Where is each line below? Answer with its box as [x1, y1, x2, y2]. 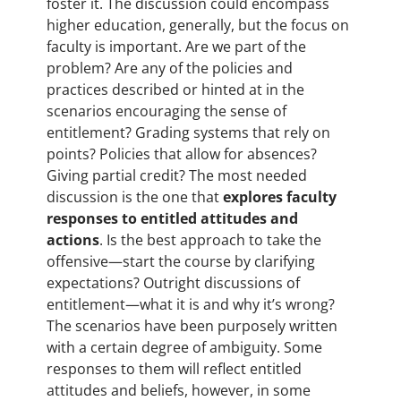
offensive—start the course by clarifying [47, 252, 315, 272]
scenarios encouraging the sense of [47, 101, 286, 122]
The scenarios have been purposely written [47, 316, 337, 337]
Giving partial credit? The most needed [47, 166, 307, 186]
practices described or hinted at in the [47, 80, 304, 100]
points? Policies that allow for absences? [47, 144, 317, 165]
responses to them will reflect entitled [47, 359, 302, 380]
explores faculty [223, 187, 337, 208]
